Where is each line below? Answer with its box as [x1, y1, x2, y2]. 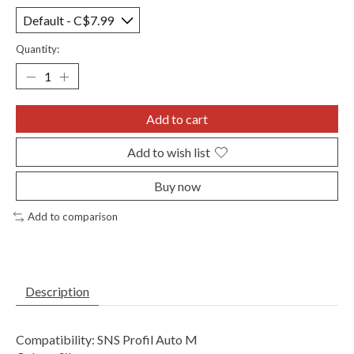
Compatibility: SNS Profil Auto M [16, 332, 198, 347]
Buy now [153, 179, 201, 194]
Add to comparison [27, 210, 118, 224]
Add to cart [146, 111, 208, 127]
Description [25, 284, 89, 299]
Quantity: [16, 43, 59, 56]
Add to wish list [126, 145, 210, 160]
